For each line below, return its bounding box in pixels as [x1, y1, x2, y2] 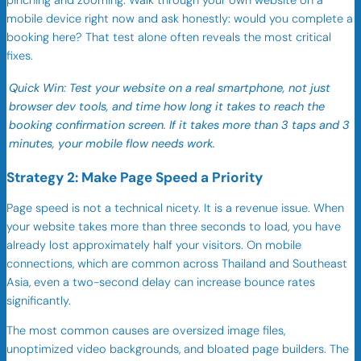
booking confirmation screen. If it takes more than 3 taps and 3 [9, 118, 350, 134]
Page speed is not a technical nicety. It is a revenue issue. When [6, 200, 344, 216]
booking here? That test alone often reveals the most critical [6, 29, 331, 45]
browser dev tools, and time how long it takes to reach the [9, 99, 325, 115]
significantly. [6, 293, 71, 309]
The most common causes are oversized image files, [6, 323, 285, 339]
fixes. [6, 48, 33, 64]
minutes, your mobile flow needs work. [9, 136, 215, 152]
